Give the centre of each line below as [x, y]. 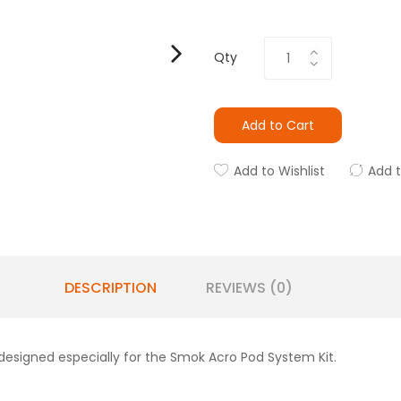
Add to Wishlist [279, 171]
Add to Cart [278, 125]
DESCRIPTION [110, 288]
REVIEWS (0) [249, 288]
